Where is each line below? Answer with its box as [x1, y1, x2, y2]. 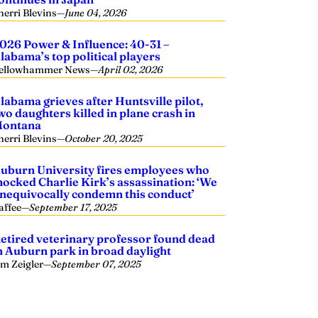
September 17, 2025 [29, 201, 118, 214]
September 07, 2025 [51, 258, 142, 270]
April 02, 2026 [98, 63, 163, 76]
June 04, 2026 [65, 6, 127, 19]
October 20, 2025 [65, 132, 143, 145]
